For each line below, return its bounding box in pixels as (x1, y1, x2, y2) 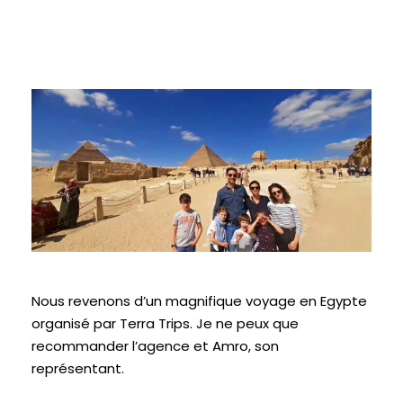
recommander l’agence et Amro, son (31, 336, 279, 356)
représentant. (31, 359, 128, 379)
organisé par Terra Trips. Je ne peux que (31, 314, 299, 334)
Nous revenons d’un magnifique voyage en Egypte (31, 291, 367, 311)
